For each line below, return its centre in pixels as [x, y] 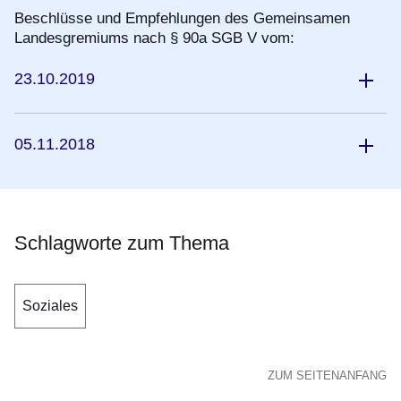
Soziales [50, 306]
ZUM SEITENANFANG [327, 376]
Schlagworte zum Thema [122, 243]
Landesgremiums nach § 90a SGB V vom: [154, 38]
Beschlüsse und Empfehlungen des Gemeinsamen [182, 19]
